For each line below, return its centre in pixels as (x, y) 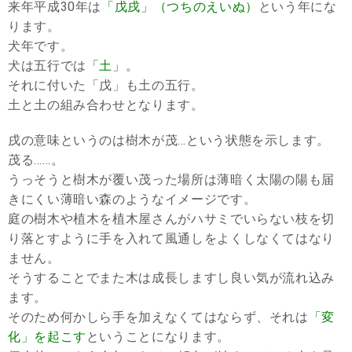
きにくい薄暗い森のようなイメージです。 (132, 200)
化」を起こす (47, 337)
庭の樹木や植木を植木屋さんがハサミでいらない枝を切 (171, 219)
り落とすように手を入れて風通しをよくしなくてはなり (171, 239)
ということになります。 (158, 337)
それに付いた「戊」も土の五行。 (106, 86)
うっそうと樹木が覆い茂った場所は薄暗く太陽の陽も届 (171, 180)
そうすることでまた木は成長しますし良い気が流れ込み (172, 278)
